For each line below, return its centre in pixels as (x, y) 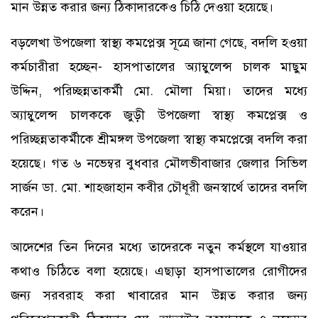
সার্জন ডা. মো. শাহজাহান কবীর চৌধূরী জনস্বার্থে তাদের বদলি (159, 187)
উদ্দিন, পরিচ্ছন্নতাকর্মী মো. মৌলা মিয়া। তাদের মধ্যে (159, 91)
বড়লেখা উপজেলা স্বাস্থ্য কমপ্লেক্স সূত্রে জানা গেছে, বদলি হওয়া (159, 42)
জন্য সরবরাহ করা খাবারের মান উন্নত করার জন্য (159, 295)
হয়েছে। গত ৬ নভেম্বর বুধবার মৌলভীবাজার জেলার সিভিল (159, 163)
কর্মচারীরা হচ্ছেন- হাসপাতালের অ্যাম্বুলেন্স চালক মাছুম (159, 66)
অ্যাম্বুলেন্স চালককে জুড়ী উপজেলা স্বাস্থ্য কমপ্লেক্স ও (159, 115)
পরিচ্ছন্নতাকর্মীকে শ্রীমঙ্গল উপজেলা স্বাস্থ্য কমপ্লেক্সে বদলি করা (159, 139)
